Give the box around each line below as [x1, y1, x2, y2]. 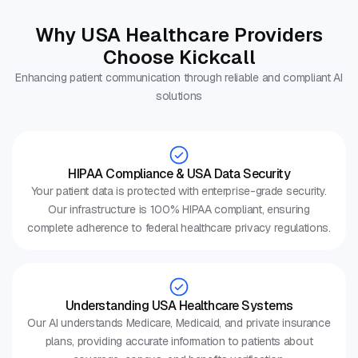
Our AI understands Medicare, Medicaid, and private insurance [27, 316, 331, 331]
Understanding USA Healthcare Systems [65, 297, 293, 315]
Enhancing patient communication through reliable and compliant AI [15, 70, 343, 86]
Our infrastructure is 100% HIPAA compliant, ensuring [48, 202, 310, 217]
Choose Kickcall [102, 45, 256, 70]
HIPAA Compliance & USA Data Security [68, 165, 290, 183]
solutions [155, 89, 203, 104]
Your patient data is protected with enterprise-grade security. [30, 184, 328, 199]
